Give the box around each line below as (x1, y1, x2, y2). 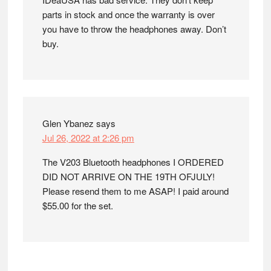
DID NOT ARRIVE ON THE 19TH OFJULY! (42, 170, 215, 183)
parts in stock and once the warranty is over (42, 8, 215, 21)
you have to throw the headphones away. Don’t (42, 22, 226, 36)
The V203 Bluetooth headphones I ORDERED (42, 155, 224, 169)
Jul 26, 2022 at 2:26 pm (42, 131, 134, 145)
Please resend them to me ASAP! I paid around (42, 184, 229, 198)
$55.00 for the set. (42, 199, 113, 212)
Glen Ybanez (42, 117, 94, 130)
